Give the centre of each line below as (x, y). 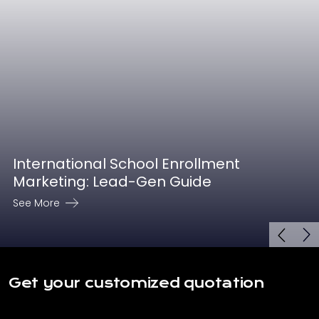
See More (36, 203)
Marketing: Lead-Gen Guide (112, 182)
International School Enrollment (126, 164)
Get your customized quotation (137, 283)
